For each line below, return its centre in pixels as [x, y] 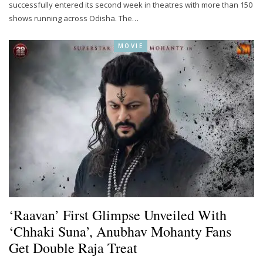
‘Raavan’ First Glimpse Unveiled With [118, 215]
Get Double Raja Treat [73, 247]
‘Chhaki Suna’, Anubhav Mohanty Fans [120, 231]
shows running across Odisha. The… [74, 18]
